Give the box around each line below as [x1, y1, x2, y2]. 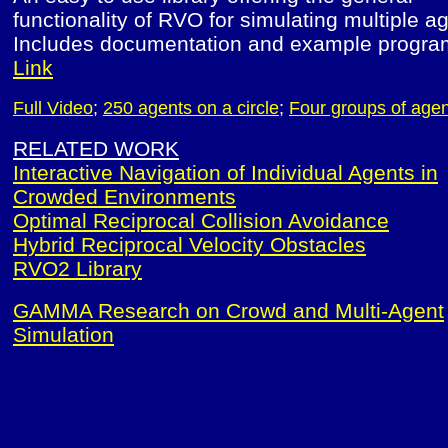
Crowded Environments [13, 184, 236, 208]
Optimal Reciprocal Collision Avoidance [13, 208, 389, 232]
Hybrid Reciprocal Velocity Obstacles [13, 232, 366, 256]
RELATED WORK [13, 136, 179, 160]
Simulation [13, 322, 114, 346]
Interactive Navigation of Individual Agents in [13, 160, 438, 184]
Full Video [13, 97, 93, 118]
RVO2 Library [13, 256, 142, 280]
